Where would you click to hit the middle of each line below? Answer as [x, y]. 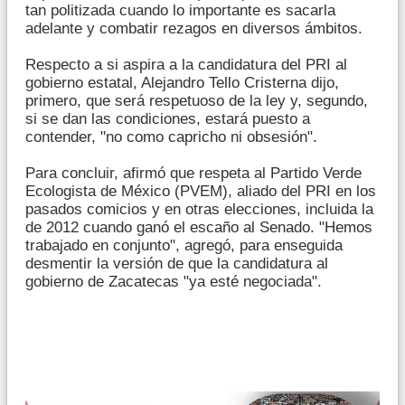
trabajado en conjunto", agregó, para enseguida [184, 245]
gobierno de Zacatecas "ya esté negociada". [174, 281]
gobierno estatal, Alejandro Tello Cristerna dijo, [182, 82]
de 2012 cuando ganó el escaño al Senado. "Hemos [199, 227]
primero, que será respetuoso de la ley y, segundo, [197, 100]
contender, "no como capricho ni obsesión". [171, 137]
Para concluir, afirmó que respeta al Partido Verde [193, 173]
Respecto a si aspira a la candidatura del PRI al [186, 64]
